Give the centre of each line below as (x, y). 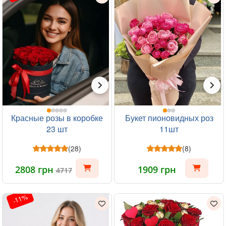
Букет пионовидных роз (169, 118)
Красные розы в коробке (57, 118)
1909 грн (157, 169)
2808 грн (35, 169)
